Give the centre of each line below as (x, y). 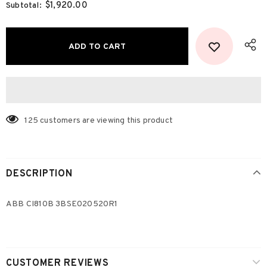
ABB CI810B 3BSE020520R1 (62, 204)
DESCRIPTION (39, 174)
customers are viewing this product (107, 120)
